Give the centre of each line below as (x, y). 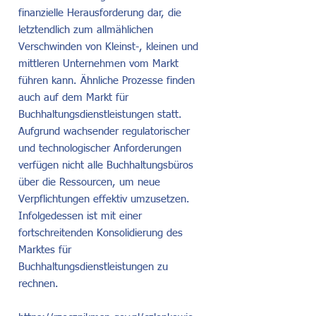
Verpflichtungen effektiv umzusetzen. (104, 199)
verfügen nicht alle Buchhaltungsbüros (106, 165)
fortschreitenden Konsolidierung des (101, 233)
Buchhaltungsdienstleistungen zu (93, 267)
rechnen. (38, 284)
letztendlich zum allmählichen (86, 30)
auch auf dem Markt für (73, 98)
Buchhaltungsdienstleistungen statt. (100, 115)
